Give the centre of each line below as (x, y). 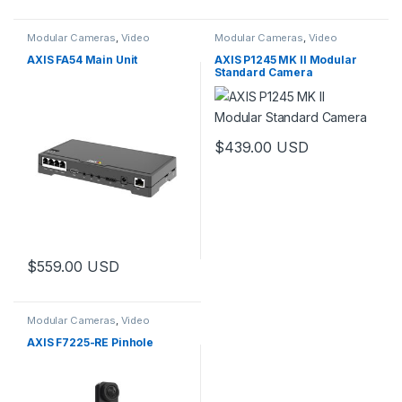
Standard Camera (263, 72)
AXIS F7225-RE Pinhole (90, 343)
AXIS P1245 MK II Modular (285, 60)
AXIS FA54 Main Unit (82, 60)
